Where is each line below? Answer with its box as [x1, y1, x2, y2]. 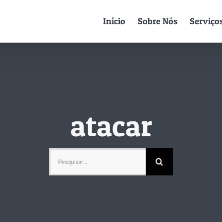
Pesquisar [49, 150, 85, 160]
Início [103, 16, 126, 27]
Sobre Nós [138, 16, 178, 27]
